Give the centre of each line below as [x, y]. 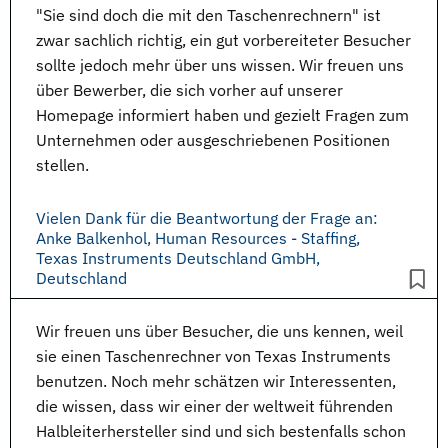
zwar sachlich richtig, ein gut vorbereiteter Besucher [223, 40]
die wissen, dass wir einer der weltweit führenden [214, 406]
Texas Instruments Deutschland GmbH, [178, 258]
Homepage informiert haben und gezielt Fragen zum [222, 115]
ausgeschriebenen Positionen [283, 140]
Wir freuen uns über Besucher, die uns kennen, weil [219, 331]
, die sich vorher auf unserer [242, 90]
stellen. [62, 165]
